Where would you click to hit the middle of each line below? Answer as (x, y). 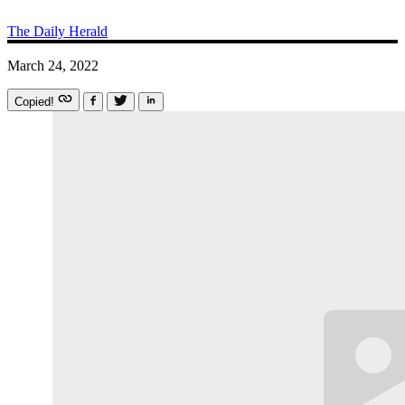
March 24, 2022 (53, 65)
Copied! (36, 101)
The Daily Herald (57, 31)
